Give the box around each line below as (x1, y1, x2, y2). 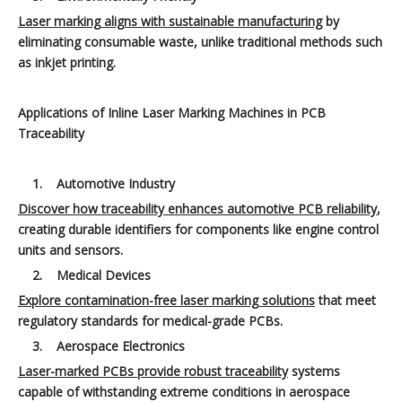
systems (288, 363, 340, 380)
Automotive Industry (57, 175, 175, 193)
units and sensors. (18, 241, 123, 259)
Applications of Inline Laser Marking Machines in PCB (18, 104, 326, 122)
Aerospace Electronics (57, 337, 185, 355)
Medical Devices (57, 267, 151, 284)
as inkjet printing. (18, 54, 116, 72)
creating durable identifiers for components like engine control (18, 221, 379, 239)
